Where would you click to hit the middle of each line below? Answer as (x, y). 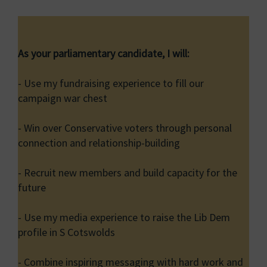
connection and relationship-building (99, 143)
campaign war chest (63, 98)
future (32, 188)
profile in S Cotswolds (66, 232)
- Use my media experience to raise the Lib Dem (124, 218)
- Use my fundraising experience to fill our (111, 83)
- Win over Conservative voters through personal (125, 128)
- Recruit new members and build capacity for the (128, 173)
